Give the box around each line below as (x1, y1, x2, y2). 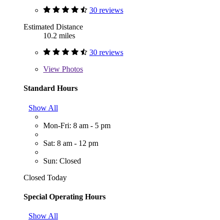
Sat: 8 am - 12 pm (43, 138, 98, 147)
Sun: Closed (43, 156, 81, 165)
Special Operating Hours (24, 192, 106, 201)
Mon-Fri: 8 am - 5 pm (43, 121, 110, 130)
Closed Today (24, 173, 67, 182)
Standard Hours (24, 84, 78, 93)
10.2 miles (43, 31, 75, 40)
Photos (60, 65, 83, 74)
